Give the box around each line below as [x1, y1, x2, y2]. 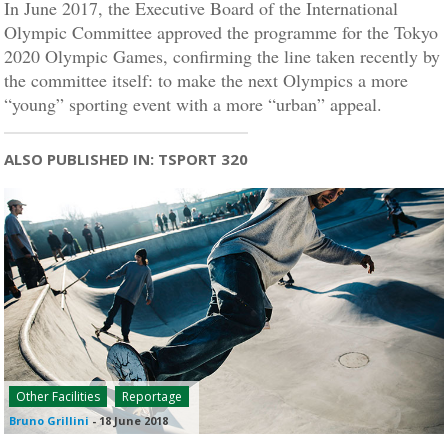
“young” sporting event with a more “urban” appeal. [4, 92, 383, 116]
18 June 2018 [99, 413, 169, 429]
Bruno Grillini [9, 413, 90, 429]
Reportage [122, 388, 183, 406]
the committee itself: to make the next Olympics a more [4, 68, 409, 92]
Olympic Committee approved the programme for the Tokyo [4, 20, 439, 44]
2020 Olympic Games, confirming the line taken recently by [4, 44, 441, 68]
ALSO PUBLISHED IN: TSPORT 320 [4, 149, 249, 169]
